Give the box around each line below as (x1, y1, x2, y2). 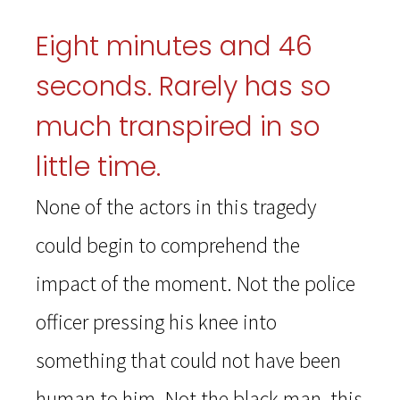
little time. (36, 148, 161, 187)
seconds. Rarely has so (36, 68, 331, 106)
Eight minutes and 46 (36, 28, 312, 66)
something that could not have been (36, 346, 341, 375)
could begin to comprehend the (36, 231, 300, 260)
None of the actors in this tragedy (36, 193, 316, 221)
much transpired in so (36, 108, 321, 146)
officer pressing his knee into (36, 308, 277, 337)
